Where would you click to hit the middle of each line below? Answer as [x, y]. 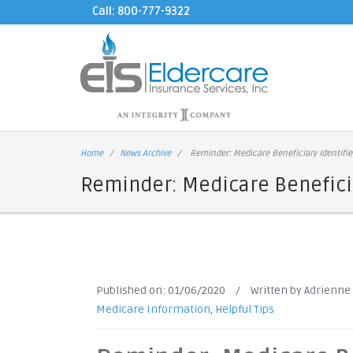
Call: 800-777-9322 [141, 11]
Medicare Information [153, 309]
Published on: [132, 290]
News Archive [145, 153]
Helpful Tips [245, 309]
